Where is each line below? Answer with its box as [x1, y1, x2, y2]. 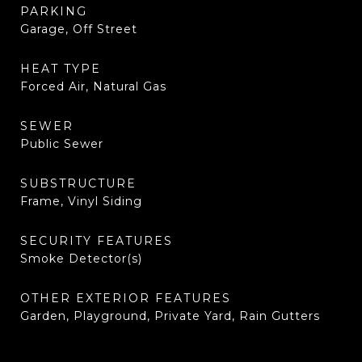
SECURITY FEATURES [20, 234, 173, 248]
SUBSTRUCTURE [20, 176, 137, 191]
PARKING [20, 4, 87, 19]
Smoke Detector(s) [20, 251, 142, 266]
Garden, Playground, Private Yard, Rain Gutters [20, 309, 320, 323]
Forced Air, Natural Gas [20, 79, 166, 94]
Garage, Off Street [20, 22, 137, 36]
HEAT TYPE [20, 61, 101, 76]
